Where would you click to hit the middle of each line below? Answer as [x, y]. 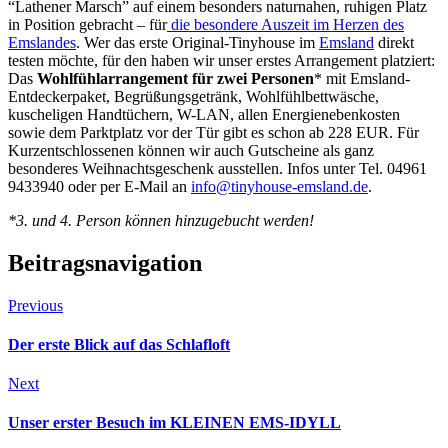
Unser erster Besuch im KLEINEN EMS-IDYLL [174, 423]
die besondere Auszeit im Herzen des [285, 24]
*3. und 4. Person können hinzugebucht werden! [161, 220]
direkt [394, 42]
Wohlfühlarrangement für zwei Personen [175, 78]
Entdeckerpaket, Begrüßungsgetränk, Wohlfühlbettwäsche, [193, 96]
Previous [35, 305]
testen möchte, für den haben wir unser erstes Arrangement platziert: [221, 60]
